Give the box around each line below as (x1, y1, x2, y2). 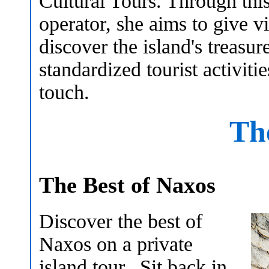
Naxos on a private (39, 232, 193, 255)
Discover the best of (39, 210, 202, 232)
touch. (39, 81, 89, 103)
